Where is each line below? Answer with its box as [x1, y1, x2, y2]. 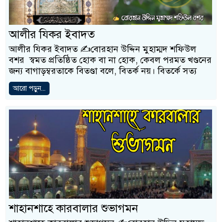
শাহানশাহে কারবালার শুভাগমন [9, 201, 138, 216]
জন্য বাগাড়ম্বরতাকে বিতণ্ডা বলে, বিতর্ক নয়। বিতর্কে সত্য [9, 65, 197, 76]
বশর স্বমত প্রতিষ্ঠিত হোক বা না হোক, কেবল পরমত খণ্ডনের [9, 54, 212, 65]
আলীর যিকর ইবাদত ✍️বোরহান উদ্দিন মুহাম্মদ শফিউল [9, 43, 196, 55]
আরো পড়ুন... [13, 84, 46, 93]
